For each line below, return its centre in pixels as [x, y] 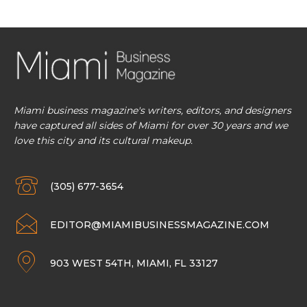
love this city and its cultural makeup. [103, 140]
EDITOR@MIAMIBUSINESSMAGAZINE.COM [160, 224]
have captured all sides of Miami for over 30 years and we [151, 125]
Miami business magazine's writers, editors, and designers [152, 110]
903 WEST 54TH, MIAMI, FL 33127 [134, 263]
